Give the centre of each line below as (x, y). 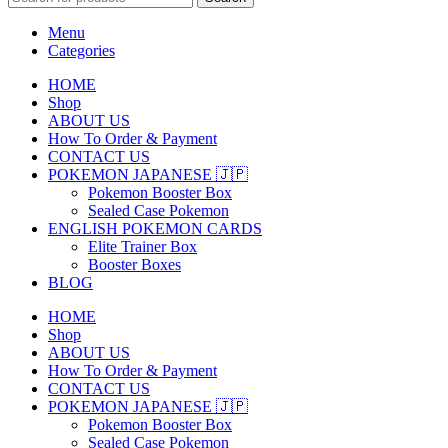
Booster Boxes (134, 265)
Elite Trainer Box (142, 247)
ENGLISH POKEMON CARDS (155, 229)
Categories (81, 51)
